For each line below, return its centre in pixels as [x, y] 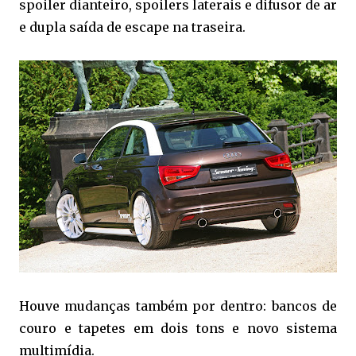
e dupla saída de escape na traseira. [134, 27]
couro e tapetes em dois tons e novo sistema [178, 328]
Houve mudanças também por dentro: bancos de [178, 306]
